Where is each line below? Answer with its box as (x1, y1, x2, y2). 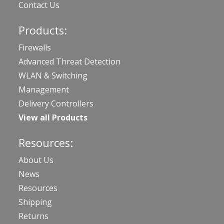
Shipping (18, 196, 52, 208)
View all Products (18, 112, 87, 123)
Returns (18, 210, 48, 222)
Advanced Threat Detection (18, 56, 120, 67)
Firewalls (18, 42, 51, 53)
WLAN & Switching (18, 70, 87, 81)
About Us (18, 154, 53, 166)
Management (18, 84, 69, 95)
